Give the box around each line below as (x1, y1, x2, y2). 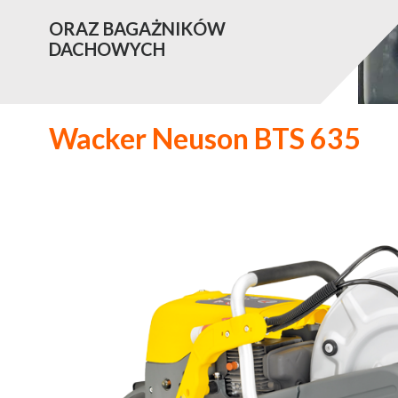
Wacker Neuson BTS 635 (49, 121, 361, 156)
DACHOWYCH (49, 38, 165, 60)
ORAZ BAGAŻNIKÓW (49, 18, 226, 39)
